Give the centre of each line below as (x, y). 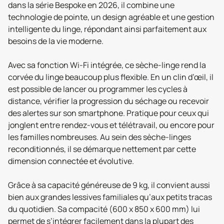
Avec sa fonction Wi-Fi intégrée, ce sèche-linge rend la (107, 65)
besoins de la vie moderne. (56, 41)
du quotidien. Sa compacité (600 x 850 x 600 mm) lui (104, 209)
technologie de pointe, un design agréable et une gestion (111, 17)
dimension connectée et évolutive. (71, 161)
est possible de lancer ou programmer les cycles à (98, 89)
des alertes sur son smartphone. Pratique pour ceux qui (108, 113)
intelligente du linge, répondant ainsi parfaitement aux (107, 29)
